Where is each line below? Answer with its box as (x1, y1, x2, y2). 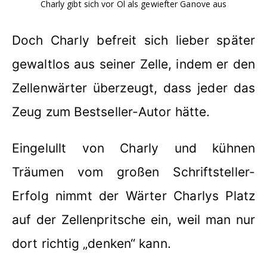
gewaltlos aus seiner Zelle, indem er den (12, 56, 255, 72)
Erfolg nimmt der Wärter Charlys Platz (12, 188, 255, 203)
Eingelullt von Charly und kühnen (12, 140, 255, 156)
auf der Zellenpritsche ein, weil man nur (12, 212, 255, 227)
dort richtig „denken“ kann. (12, 235, 171, 251)
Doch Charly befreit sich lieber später (12, 32, 255, 48)
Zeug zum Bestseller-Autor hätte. (12, 104, 210, 119)
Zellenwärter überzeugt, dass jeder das (12, 80, 255, 95)
